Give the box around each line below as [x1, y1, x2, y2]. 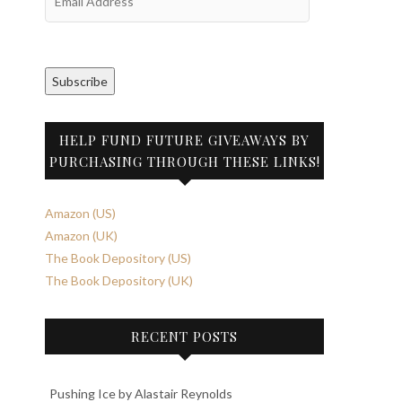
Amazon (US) [45, 205, 116, 221]
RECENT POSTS [131, 328, 238, 345]
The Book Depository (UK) [45, 273, 193, 288]
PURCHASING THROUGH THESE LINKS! [48, 153, 320, 170]
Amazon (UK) [45, 228, 118, 243]
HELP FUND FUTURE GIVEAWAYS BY [59, 131, 310, 149]
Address [44, 5, 92, 21]
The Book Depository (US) [45, 250, 191, 266]
